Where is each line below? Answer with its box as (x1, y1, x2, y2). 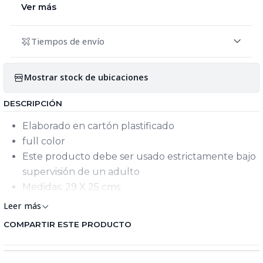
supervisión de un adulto (22, 166, 140, 177)
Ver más (21, 1, 56, 12)
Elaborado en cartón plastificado (22, 120, 174, 131)
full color (22, 135, 65, 147)
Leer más (4, 200, 41, 211)
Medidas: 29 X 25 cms (22, 181, 120, 193)
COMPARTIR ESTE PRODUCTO (4, 219, 131, 229)
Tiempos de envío (31, 35, 104, 48)
